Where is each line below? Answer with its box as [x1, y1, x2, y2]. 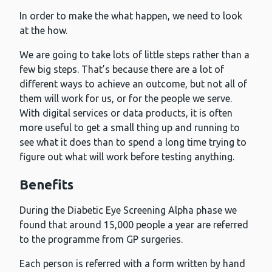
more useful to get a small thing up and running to [19, 122, 240, 134]
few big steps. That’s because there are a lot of [19, 64, 224, 75]
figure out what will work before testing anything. [19, 151, 237, 163]
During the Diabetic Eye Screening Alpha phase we [19, 205, 237, 216]
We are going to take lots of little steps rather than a [19, 49, 250, 61]
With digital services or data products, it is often [19, 107, 233, 119]
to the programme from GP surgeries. [19, 234, 183, 245]
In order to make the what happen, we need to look [19, 10, 242, 22]
